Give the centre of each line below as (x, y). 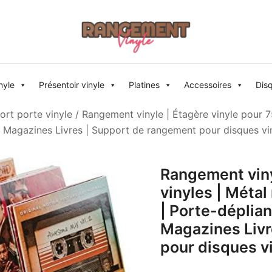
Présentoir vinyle (72, 85)
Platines (144, 85)
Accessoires (208, 85)
